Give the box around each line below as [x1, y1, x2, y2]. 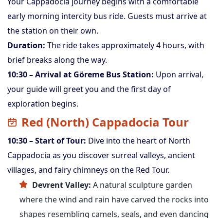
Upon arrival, [154, 69, 203, 80]
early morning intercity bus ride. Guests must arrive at [7, 11, 207, 21]
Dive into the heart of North [86, 135, 190, 146]
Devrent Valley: [32, 180, 91, 190]
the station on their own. [7, 25, 98, 36]
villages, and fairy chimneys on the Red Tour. [7, 164, 169, 175]
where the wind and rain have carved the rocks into [19, 194, 209, 205]
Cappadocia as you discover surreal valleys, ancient [7, 150, 195, 161]
